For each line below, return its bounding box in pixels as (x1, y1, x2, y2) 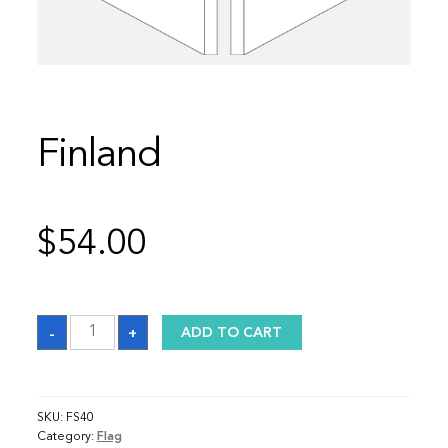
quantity (68, 328, 121, 343)
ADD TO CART (181, 325, 283, 340)
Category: (36, 431, 97, 444)
